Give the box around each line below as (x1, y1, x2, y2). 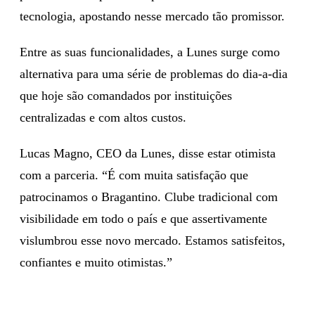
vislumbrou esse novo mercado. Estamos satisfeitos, (20, 233, 285, 247)
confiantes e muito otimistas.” (20, 255, 172, 269)
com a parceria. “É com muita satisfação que (20, 167, 248, 182)
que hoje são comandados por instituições (20, 88, 232, 103)
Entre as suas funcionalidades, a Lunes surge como (20, 44, 280, 59)
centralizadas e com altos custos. (20, 110, 186, 124)
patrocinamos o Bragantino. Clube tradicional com (20, 189, 278, 204)
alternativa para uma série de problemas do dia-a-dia (20, 66, 288, 81)
